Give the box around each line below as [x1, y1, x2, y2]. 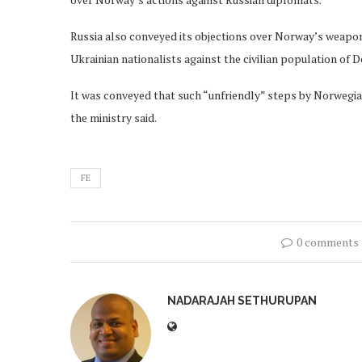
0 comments [297, 234, 360, 250]
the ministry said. [70, 110, 157, 126]
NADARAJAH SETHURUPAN [167, 294, 317, 308]
